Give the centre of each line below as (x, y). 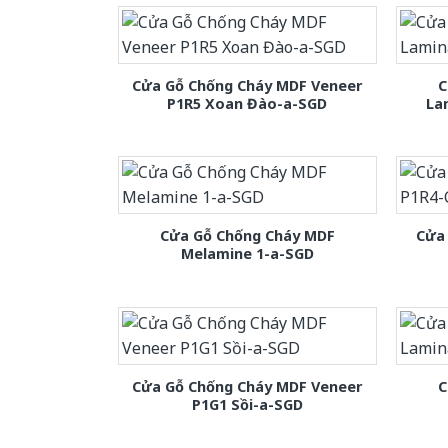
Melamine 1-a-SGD (247, 254)
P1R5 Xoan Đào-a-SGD (247, 104)
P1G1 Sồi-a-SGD (247, 404)
